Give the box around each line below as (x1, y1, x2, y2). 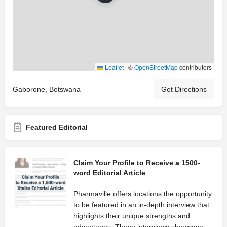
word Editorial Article (73, 168, 145, 177)
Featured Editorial (26, 123, 88, 131)
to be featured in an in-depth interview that (73, 200, 209, 209)
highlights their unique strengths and (73, 211, 190, 220)
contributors (178, 62, 212, 71)
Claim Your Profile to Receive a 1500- (73, 158, 200, 167)
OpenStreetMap (134, 62, 178, 71)
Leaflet (103, 62, 124, 71)
